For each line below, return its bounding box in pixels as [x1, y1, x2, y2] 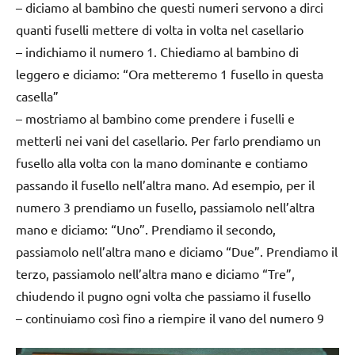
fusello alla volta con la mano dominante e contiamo [16, 154, 307, 170]
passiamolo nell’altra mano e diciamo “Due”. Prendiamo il [16, 242, 338, 259]
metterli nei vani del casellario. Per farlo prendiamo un [16, 132, 321, 148]
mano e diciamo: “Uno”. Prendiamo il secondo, [16, 220, 276, 237]
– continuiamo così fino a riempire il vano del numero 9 [16, 309, 324, 326]
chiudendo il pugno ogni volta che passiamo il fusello [16, 287, 311, 303]
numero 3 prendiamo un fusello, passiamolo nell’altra [16, 198, 315, 215]
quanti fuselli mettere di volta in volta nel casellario [16, 21, 303, 37]
